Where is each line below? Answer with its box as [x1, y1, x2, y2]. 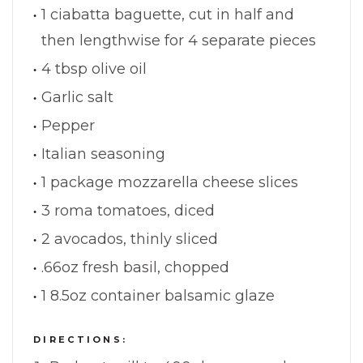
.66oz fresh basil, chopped [41, 258, 229, 276]
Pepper [41, 116, 95, 135]
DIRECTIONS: [33, 333, 128, 345]
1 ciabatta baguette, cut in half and [41, 5, 294, 23]
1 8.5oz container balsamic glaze [41, 286, 275, 305]
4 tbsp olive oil [41, 59, 147, 78]
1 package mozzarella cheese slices [41, 173, 298, 191]
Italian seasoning [41, 144, 165, 163]
